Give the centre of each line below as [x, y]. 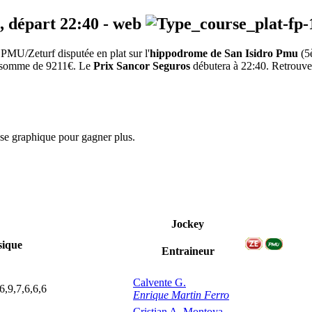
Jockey [188, 224]
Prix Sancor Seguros [142, 66]
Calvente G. [159, 283]
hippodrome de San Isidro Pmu [224, 54]
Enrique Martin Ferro [181, 295]
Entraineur [188, 251]
